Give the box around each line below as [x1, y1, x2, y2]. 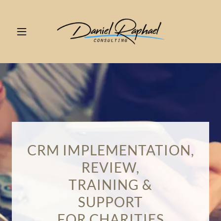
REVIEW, [81, 158, 140, 176]
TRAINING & [69, 176, 152, 193]
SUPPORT [78, 193, 143, 210]
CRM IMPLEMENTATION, [27, 141, 194, 158]
